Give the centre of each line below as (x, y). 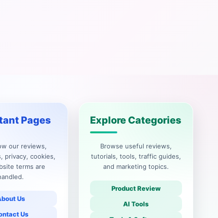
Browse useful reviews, (136, 146)
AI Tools (136, 204)
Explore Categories (136, 120)
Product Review (136, 189)
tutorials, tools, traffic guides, (136, 156)
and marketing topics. (136, 167)
